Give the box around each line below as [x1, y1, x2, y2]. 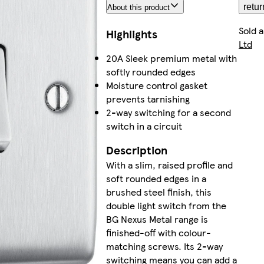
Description [105, 142, 167, 159]
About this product [107, 3, 170, 12]
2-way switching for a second [105, 105, 231, 120]
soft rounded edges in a [105, 171, 206, 186]
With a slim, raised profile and [105, 158, 233, 172]
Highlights [105, 26, 157, 42]
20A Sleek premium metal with [105, 51, 237, 65]
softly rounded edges [105, 65, 196, 79]
